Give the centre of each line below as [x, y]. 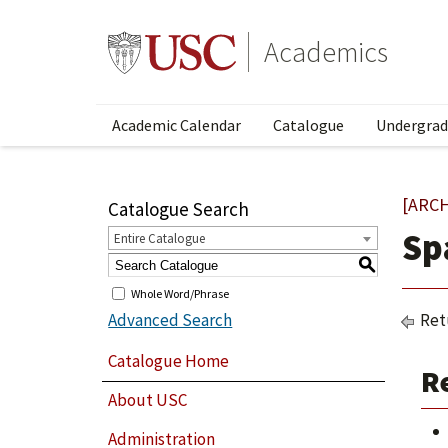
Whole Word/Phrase [180, 293]
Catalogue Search [179, 209]
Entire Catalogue [160, 238]
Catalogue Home [169, 360]
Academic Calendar [176, 125]
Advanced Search [170, 320]
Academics [326, 52]
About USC [148, 400]
